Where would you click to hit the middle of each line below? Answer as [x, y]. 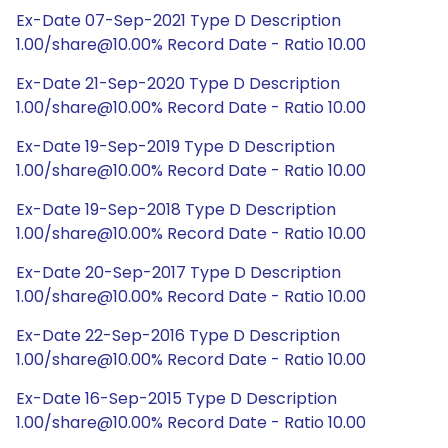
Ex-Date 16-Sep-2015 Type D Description [176, 398]
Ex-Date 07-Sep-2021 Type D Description [178, 20]
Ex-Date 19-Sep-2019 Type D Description [175, 146]
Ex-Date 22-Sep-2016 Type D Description [178, 335]
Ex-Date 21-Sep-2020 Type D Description [178, 83]
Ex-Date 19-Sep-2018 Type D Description [176, 209]
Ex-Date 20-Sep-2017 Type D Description [178, 272]
